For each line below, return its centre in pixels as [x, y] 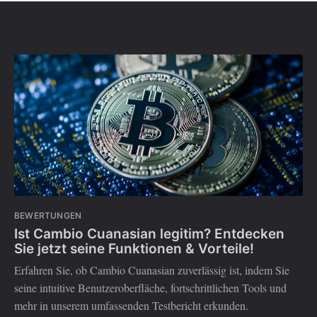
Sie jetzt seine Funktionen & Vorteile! [134, 248]
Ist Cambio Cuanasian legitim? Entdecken [149, 234]
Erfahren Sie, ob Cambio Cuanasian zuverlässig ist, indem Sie [152, 270]
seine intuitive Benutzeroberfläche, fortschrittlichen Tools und [150, 288]
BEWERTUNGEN [48, 216]
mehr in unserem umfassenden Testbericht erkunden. [131, 306]
